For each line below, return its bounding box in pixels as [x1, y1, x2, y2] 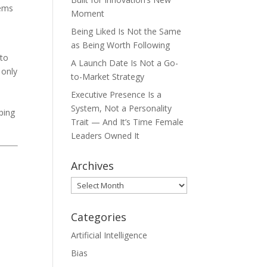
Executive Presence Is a [71, 89, 162, 100]
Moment [71, 8, 105, 19]
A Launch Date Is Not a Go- [71, 57, 179, 69]
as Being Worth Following [71, 39, 170, 51]
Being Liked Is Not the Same [71, 26, 182, 37]
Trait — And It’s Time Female [71, 116, 184, 128]
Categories [71, 210, 127, 224]
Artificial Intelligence [71, 229, 148, 241]
